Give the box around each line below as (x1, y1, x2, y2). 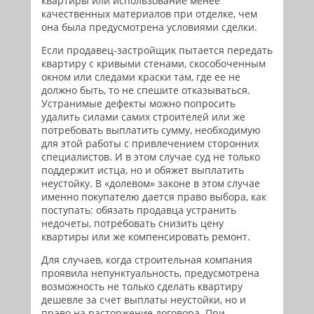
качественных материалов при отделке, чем (41, 7, 257, 20)
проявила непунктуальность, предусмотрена (41, 266, 259, 280)
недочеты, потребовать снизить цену (41, 217, 224, 230)
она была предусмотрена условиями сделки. (41, 20, 257, 34)
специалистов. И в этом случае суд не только (41, 150, 260, 163)
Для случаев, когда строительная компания (41, 253, 252, 266)
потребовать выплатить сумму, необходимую (41, 123, 261, 137)
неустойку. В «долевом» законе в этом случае (41, 177, 260, 190)
